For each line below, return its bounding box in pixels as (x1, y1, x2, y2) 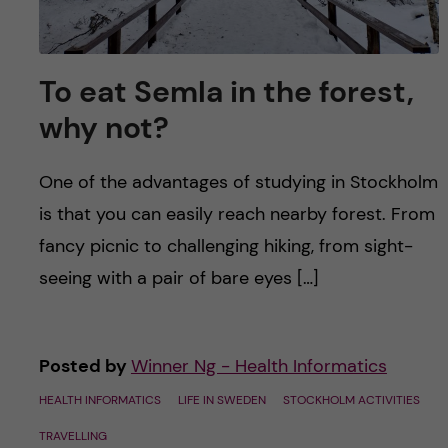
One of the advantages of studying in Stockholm (38, 169, 438, 194)
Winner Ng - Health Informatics (130, 353, 387, 378)
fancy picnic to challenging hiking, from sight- (38, 233, 413, 258)
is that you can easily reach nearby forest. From (38, 201, 435, 226)
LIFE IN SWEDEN (177, 391, 266, 408)
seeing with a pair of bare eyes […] (38, 265, 319, 290)
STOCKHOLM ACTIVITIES (282, 391, 420, 408)
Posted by (38, 353, 131, 378)
